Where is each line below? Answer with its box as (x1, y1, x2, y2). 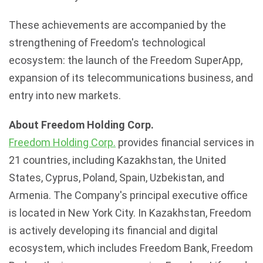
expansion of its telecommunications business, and (9, 72, 253, 84)
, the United (173, 154, 226, 166)
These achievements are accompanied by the (9, 19, 226, 31)
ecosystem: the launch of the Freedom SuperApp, (9, 54, 242, 66)
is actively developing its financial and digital (9, 224, 218, 237)
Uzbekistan (150, 171, 203, 184)
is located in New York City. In (9, 207, 149, 219)
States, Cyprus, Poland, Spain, (9, 171, 150, 184)
